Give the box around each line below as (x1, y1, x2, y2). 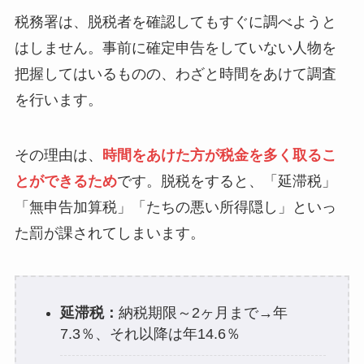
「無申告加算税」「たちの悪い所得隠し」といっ (14, 198, 336, 215)
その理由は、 (14, 146, 102, 163)
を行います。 (14, 92, 102, 109)
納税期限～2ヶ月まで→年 (118, 305, 288, 322)
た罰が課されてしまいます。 (14, 224, 205, 241)
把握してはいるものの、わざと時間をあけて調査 (14, 66, 336, 83)
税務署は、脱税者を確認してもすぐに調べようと (14, 14, 336, 31)
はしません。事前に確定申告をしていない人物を (14, 40, 336, 57)
